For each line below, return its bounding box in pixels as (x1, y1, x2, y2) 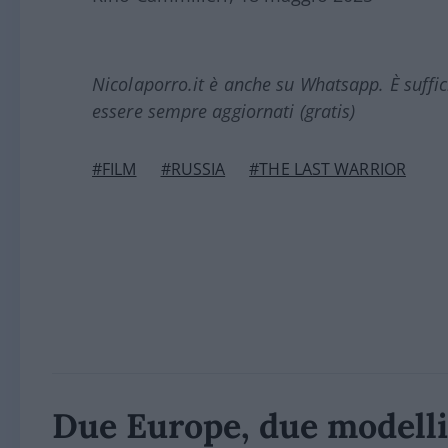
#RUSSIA (160, 158, 226, 181)
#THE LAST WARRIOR (249, 158, 406, 181)
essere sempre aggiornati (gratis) (92, 99, 356, 124)
